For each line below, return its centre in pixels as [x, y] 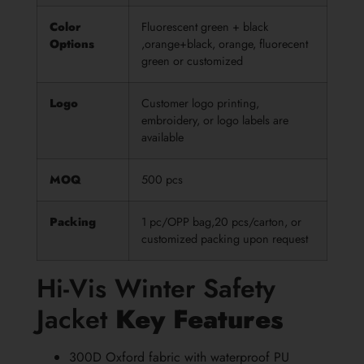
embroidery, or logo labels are [215, 121]
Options [72, 44]
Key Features [199, 320]
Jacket [72, 320]
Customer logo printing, [200, 104]
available [162, 138]
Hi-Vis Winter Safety [156, 289]
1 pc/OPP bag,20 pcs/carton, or [221, 222]
